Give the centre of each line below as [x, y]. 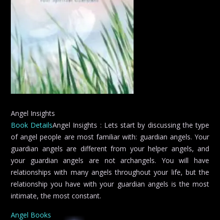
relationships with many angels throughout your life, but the [110, 172]
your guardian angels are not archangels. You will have [110, 160]
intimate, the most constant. [56, 195]
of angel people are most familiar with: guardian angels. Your [110, 137]
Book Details [32, 125]
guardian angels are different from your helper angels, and [110, 148]
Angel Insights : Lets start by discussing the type [131, 125]
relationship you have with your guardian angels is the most [110, 184]
